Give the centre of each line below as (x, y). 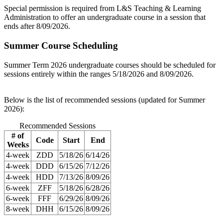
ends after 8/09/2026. (37, 26)
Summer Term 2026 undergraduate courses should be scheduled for (110, 65)
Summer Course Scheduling (61, 45)
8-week (18, 209)
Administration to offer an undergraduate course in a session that (105, 17)
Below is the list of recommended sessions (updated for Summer (105, 100)
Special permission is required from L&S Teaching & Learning (103, 8)
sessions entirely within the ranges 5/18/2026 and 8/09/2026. (99, 74)
